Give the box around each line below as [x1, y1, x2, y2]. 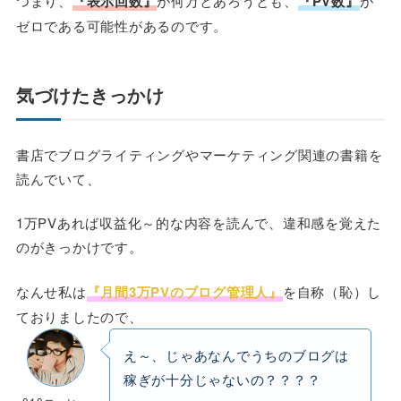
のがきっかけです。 [15, 237, 143, 257]
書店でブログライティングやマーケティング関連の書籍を [15, 144, 383, 164]
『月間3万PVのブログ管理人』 [86, 281, 283, 302]
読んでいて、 [15, 168, 101, 188]
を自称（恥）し [282, 281, 382, 301]
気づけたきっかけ [15, 81, 165, 107]
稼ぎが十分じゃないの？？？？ [123, 369, 321, 388]
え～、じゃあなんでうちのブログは [123, 345, 349, 364]
